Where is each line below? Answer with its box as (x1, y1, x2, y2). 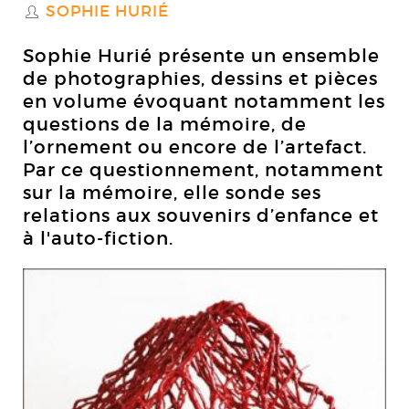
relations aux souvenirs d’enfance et (23, 204, 379, 226)
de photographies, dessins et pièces (23, 68, 378, 89)
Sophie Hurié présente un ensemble (23, 45, 380, 67)
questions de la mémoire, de (23, 113, 307, 135)
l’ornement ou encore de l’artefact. (23, 136, 367, 158)
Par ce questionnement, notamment (23, 159, 383, 181)
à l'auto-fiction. (23, 227, 173, 249)
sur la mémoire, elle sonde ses (23, 182, 321, 204)
